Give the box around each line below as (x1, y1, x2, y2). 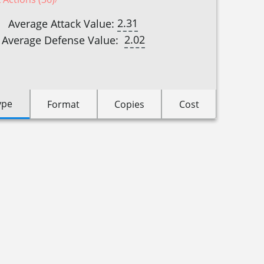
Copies (114, 97, 144, 111)
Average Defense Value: (1, 33, 124, 47)
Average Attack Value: (8, 16, 117, 31)
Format (47, 97, 80, 111)
